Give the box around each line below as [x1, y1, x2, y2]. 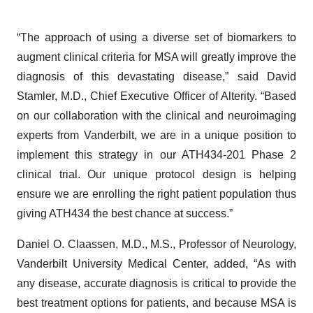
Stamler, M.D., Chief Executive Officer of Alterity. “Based [17, 90, 296, 102]
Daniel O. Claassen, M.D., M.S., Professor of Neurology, [17, 238, 296, 250]
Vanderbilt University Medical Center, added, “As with [17, 258, 296, 270]
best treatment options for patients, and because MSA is [17, 297, 296, 309]
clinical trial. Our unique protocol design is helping [17, 168, 296, 180]
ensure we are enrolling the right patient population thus [17, 188, 296, 200]
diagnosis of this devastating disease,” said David [17, 71, 296, 82]
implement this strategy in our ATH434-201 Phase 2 [17, 149, 296, 161]
